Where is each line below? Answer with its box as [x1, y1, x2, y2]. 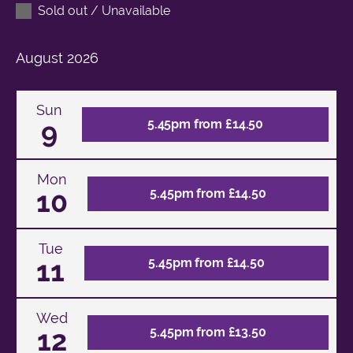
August [16, 49, 63, 66]
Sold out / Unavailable [38, 2, 170, 18]
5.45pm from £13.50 [150, 324, 266, 340]
